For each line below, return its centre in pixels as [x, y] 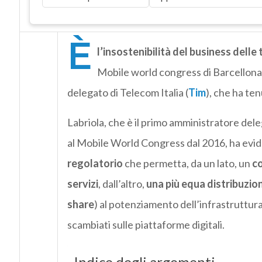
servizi [82, 184]
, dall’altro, [122, 184]
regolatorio [95, 163]
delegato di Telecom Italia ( [127, 93]
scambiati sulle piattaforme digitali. [146, 225]
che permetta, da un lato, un [187, 163]
